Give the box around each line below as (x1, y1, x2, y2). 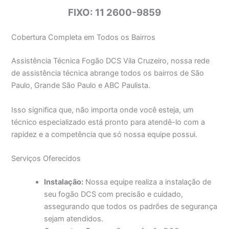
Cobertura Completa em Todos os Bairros (11, 33, 156, 42)
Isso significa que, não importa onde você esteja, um (11, 105, 194, 114)
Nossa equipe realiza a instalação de (83, 177, 212, 187)
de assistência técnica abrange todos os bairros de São (11, 68, 204, 78)
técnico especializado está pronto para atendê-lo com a (11, 117, 205, 127)
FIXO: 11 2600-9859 (68, 6, 161, 18)
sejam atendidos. (44, 214, 104, 223)
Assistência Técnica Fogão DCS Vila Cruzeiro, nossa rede (11, 56, 210, 66)
